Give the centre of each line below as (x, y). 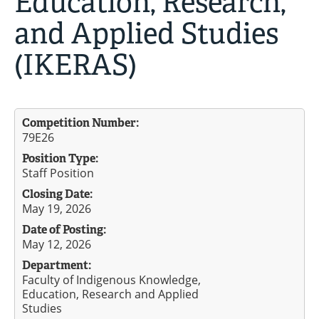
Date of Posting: (64, 230)
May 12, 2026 (57, 244)
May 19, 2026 (57, 209)
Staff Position (58, 173)
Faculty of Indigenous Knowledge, (111, 280)
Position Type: (60, 158)
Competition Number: (80, 123)
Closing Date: (57, 194)
